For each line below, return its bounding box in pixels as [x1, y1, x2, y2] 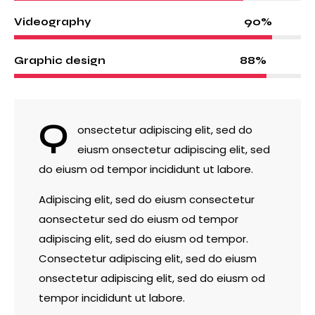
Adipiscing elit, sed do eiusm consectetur [39, 192, 257, 207]
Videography [14, 15, 91, 29]
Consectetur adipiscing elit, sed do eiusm [39, 251, 257, 266]
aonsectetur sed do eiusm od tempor [39, 212, 238, 227]
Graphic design [14, 54, 105, 67]
